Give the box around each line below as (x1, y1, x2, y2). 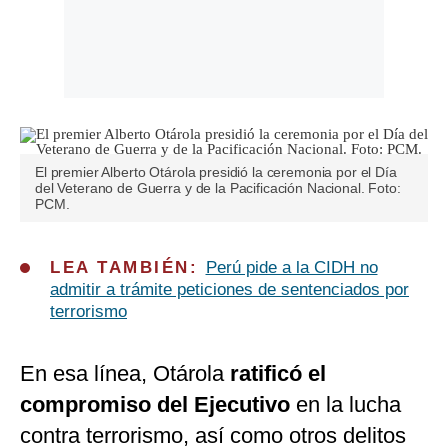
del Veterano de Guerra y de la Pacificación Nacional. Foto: (35, 180, 401, 197)
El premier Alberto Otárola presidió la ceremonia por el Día (35, 164, 397, 181)
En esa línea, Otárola (20, 361, 230, 387)
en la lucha (290, 392, 401, 418)
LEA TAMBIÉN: (50, 258, 206, 278)
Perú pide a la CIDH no (205, 258, 378, 278)
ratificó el (230, 361, 326, 387)
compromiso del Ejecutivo (20, 392, 290, 418)
